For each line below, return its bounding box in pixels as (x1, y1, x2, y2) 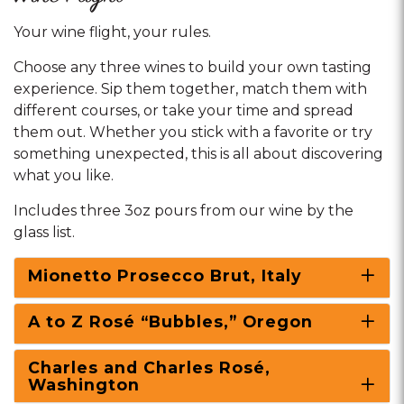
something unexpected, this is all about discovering (14, 145, 383, 162)
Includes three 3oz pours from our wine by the (14, 202, 353, 219)
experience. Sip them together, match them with (14, 80, 367, 97)
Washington (28, 375, 140, 394)
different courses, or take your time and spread (14, 102, 353, 119)
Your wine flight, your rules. (14, 23, 211, 41)
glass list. (14, 224, 75, 241)
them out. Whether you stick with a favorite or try (14, 124, 372, 141)
